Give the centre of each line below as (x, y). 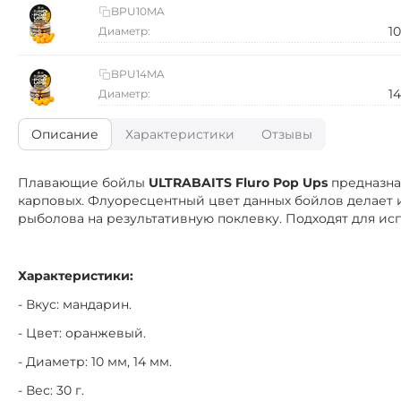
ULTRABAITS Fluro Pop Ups (238, 183)
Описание (65, 134)
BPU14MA (138, 74)
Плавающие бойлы (83, 183)
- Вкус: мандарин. (75, 304)
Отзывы (287, 134)
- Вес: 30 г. (51, 390)
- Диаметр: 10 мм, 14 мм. (95, 362)
